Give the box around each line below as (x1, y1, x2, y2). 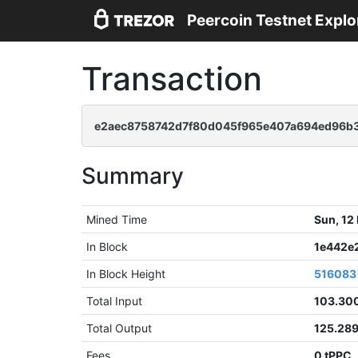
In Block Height (86, 267, 166, 280)
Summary (82, 162, 184, 189)
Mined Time (86, 213, 148, 226)
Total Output (86, 321, 153, 335)
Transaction (82, 59, 262, 98)
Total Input (86, 294, 143, 308)
